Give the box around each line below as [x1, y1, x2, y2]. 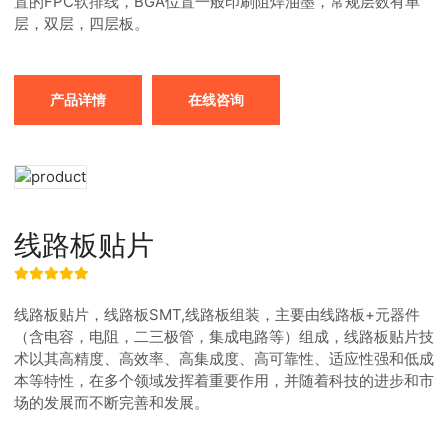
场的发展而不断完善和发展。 [14, 393, 209, 412]
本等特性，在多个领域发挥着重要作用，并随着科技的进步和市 [14, 371, 434, 390]
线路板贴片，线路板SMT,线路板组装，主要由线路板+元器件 [14, 305, 420, 324]
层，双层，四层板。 [14, 14, 149, 33]
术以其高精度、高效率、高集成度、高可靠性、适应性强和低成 [14, 349, 434, 368]
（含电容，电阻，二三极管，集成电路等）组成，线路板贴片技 [14, 327, 434, 346]
